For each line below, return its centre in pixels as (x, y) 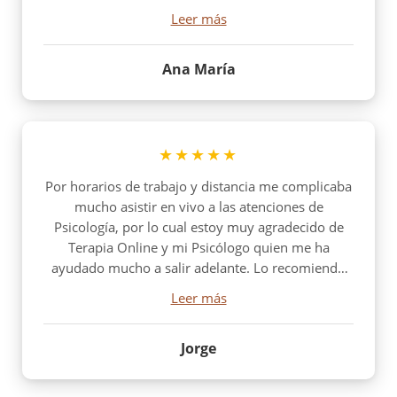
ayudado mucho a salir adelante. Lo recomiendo (198, 267)
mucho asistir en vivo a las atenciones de (198, 206)
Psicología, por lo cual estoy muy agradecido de (198, 226)
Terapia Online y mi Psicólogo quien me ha (198, 247)
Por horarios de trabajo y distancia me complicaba (198, 186)
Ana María (198, 69)
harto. (198, 288)
